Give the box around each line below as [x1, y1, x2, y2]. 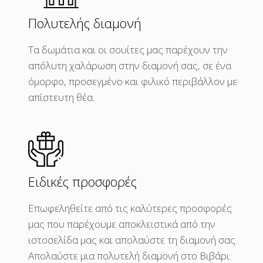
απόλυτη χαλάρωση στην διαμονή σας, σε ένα [28, 58, 231, 72]
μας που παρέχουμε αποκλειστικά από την [28, 217, 215, 231]
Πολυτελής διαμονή [28, 14, 141, 32]
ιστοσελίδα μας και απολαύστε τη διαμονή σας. [28, 232, 237, 247]
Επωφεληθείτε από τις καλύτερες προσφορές [28, 201, 232, 215]
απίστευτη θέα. [28, 90, 95, 104]
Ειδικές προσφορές [28, 172, 137, 190]
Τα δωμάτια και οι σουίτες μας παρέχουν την [28, 42, 228, 56]
